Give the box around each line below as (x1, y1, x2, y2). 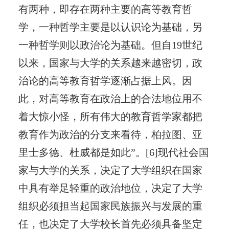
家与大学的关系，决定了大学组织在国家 (18, 164, 202, 176)
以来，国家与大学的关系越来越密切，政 (18, 57, 202, 68)
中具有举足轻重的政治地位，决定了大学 (18, 182, 202, 194)
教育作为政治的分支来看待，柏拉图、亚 (18, 128, 202, 140)
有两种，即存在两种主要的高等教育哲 (18, 3, 192, 15)
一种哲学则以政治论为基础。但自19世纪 (18, 39, 202, 51)
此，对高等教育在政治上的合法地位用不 (18, 93, 202, 104)
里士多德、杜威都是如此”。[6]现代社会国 (18, 146, 209, 158)
